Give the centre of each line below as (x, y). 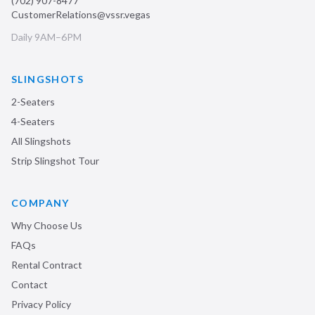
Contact (30, 284)
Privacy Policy (41, 304)
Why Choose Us (47, 225)
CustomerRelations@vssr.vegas (81, 14)
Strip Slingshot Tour (55, 161)
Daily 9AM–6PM (46, 37)
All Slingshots (41, 141)
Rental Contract (47, 265)
